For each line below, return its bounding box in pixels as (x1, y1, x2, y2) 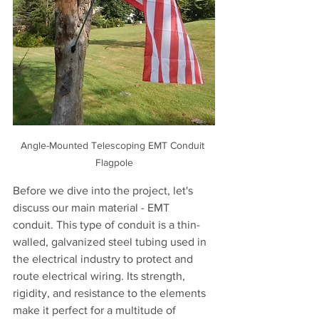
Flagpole (95, 156, 133, 168)
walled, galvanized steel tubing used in (13, 235, 209, 248)
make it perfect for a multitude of (13, 303, 179, 316)
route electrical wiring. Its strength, (13, 269, 188, 282)
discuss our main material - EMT (13, 201, 172, 214)
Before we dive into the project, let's (13, 184, 196, 197)
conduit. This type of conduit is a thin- (13, 218, 200, 231)
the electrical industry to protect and (13, 252, 196, 265)
